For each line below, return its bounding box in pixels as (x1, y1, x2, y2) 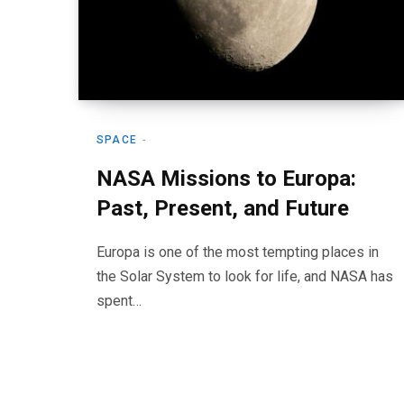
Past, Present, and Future (96, 196, 349, 221)
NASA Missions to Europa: (96, 166, 356, 191)
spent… (96, 292, 142, 309)
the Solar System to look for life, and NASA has (96, 268, 393, 285)
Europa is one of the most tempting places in (96, 243, 379, 261)
